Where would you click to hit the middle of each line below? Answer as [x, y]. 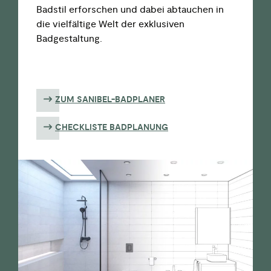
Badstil [51, 10]
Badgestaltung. [69, 39]
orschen [100, 10]
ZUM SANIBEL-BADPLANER [110, 100]
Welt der [117, 24]
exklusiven [162, 24]
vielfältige [73, 24]
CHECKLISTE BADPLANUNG [112, 128]
